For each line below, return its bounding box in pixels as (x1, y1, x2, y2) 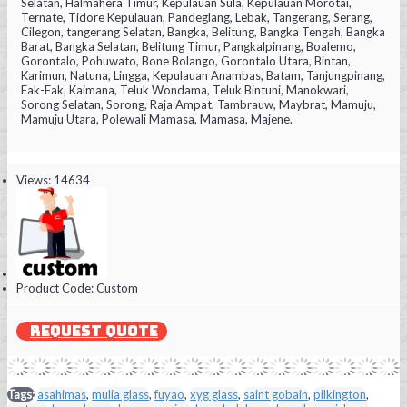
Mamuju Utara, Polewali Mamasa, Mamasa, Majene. (21, 111, 293, 126)
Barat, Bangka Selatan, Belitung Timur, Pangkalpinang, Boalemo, (21, 38, 356, 54)
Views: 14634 (16, 172, 90, 187)
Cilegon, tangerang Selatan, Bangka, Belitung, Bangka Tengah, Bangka (21, 24, 385, 39)
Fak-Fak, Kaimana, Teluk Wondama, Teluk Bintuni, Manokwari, (21, 82, 349, 97)
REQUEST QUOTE (30, 321, 158, 341)
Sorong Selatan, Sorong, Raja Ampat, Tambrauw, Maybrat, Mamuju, (21, 96, 376, 112)
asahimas (37, 386, 86, 402)
